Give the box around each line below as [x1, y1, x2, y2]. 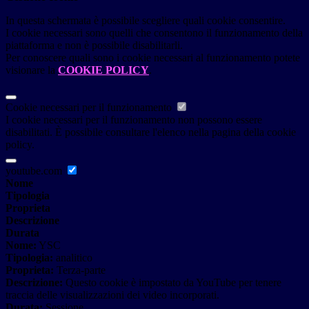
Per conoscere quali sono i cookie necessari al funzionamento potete [6, 52, 300, 64]
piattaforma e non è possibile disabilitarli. [6, 39, 183, 52]
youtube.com [6, 165, 65, 177]
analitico [53, 252, 92, 264]
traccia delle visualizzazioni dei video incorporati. [6, 289, 219, 301]
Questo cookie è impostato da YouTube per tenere [63, 277, 281, 289]
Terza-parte [54, 264, 106, 277]
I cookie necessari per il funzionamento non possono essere [6, 114, 262, 126]
